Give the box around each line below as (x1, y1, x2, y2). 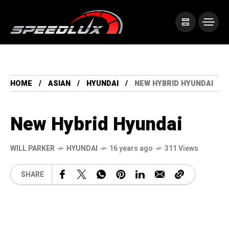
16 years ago (109, 143, 153, 154)
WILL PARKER (10, 143, 55, 154)
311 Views (165, 143, 198, 154)
